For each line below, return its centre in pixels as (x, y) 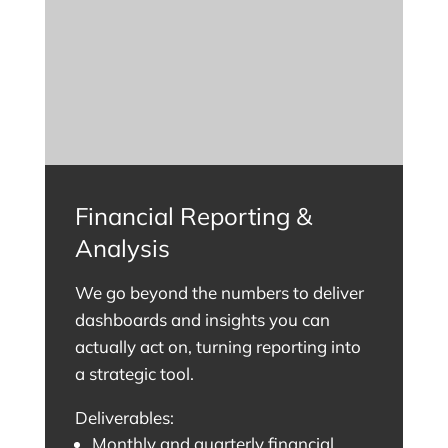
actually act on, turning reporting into (217, 347)
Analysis (122, 248)
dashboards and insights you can (202, 320)
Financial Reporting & (193, 216)
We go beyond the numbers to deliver (219, 293)
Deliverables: (124, 418)
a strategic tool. (134, 374)
